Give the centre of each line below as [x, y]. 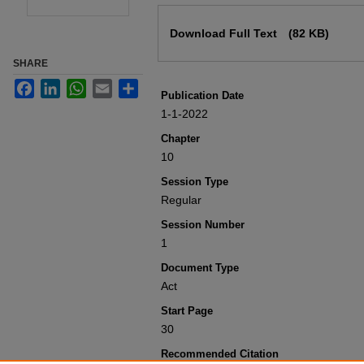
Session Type [195, 182]
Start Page [187, 311]
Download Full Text [225, 33]
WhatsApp [113, 85]
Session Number [203, 225]
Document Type [200, 268]
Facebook [60, 85]
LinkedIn [82, 85]
